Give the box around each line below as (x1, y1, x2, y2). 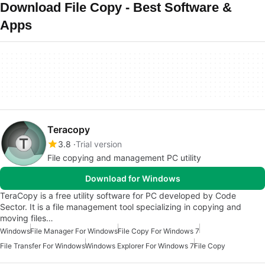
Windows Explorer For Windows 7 (85, 241, 194, 250)
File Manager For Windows (30, 227, 118, 235)
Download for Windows (85, 173, 180, 183)
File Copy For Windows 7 (118, 227, 199, 235)
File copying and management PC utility (47, 153, 201, 163)
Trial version (76, 139, 122, 149)
